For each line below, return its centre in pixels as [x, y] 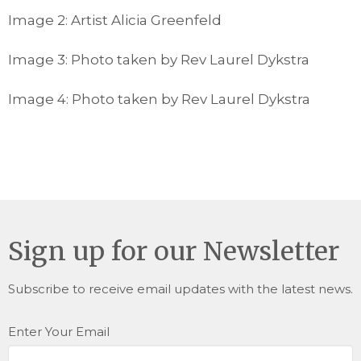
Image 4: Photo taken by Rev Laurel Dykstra [159, 100]
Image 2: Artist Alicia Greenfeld [115, 21]
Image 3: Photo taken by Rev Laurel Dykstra [159, 60]
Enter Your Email [59, 332]
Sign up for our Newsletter [174, 252]
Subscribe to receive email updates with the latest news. [180, 289]
